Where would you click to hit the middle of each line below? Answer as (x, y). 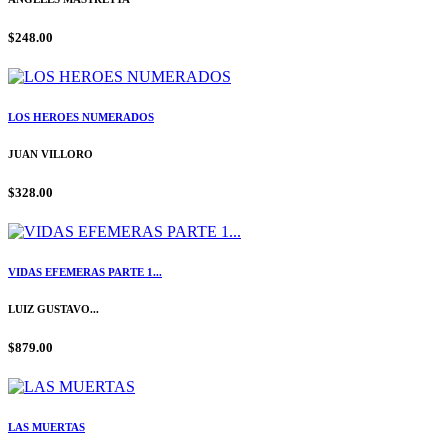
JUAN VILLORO (50, 154)
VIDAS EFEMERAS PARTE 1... (85, 272)
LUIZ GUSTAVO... (53, 309)
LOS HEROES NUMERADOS (81, 117)
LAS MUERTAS (46, 427)
